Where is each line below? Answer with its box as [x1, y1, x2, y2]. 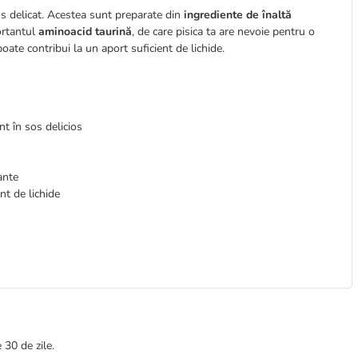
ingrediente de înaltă [181, 7, 292, 22]
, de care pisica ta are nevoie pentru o [132, 24, 315, 39]
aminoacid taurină [35, 24, 132, 39]
